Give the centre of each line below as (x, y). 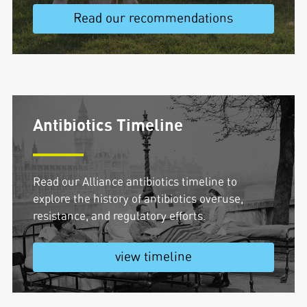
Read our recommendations (153, 19)
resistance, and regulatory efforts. (119, 216)
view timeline (153, 257)
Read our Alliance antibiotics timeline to (135, 182)
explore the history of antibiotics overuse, (138, 199)
